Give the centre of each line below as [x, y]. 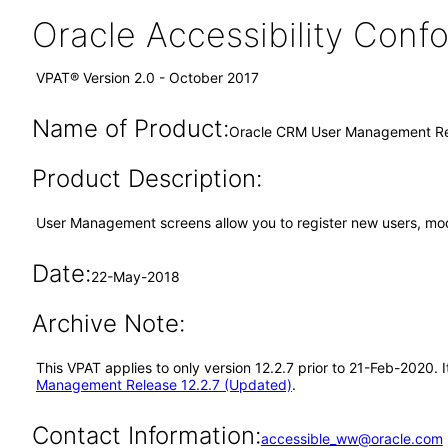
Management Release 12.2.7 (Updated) [164, 384]
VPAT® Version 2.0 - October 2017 [147, 77]
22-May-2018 [135, 276]
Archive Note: [108, 323]
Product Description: [146, 178]
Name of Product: [130, 128]
